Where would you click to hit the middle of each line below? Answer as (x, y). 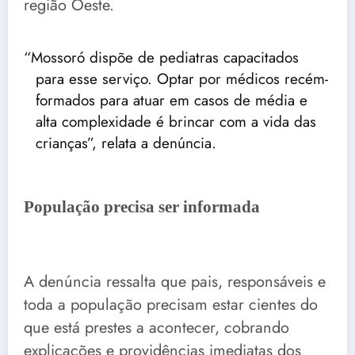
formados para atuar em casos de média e (172, 100)
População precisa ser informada (142, 206)
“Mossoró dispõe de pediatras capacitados (161, 57)
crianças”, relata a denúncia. (126, 143)
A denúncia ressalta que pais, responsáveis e (175, 282)
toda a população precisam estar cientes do (171, 305)
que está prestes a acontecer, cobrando (157, 328)
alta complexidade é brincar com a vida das (176, 121)
